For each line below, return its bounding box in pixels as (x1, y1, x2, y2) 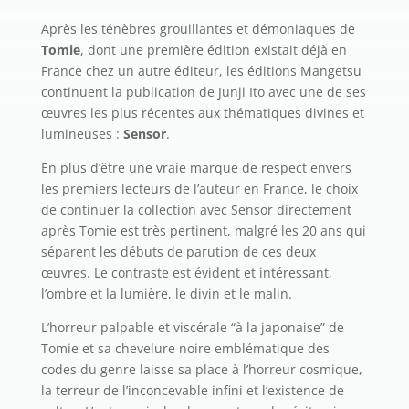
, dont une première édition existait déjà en (79, 41, 347, 59)
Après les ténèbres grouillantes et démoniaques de (40, 20, 355, 38)
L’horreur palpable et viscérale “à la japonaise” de (40, 319, 344, 337)
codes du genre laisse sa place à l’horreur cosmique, (40, 361, 362, 379)
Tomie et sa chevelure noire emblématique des (40, 340, 330, 358)
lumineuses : (40, 125, 123, 143)
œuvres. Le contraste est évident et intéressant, (40, 264, 332, 282)
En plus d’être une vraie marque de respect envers (40, 159, 351, 177)
